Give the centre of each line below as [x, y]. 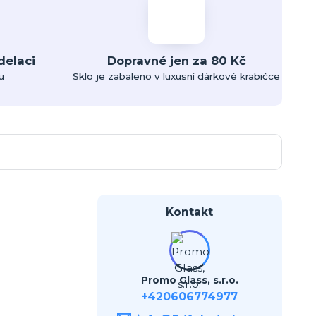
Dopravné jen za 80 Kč [176, 60]
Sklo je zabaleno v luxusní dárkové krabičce [177, 76]
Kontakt [190, 212]
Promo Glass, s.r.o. [189, 280]
